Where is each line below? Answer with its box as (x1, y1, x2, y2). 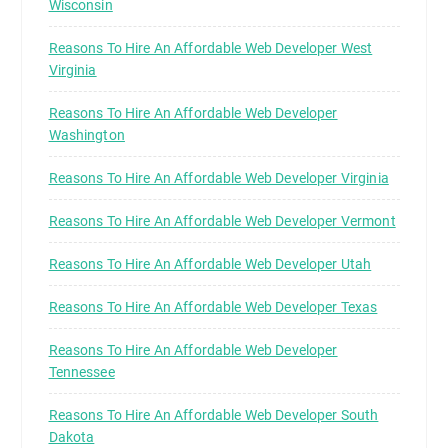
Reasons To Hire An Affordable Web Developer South (48, 407, 379, 424)
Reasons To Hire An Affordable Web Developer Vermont (48, 213, 396, 230)
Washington (48, 127, 125, 144)
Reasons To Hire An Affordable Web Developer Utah (48, 256, 372, 273)
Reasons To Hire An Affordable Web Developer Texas (48, 299, 378, 316)
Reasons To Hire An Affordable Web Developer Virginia (48, 170, 389, 187)
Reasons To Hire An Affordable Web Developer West (48, 40, 373, 57)
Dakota (48, 429, 95, 446)
